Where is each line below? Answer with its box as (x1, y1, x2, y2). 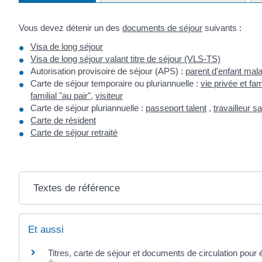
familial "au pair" (30, 90, 91, 101)
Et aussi (28, 223, 64, 235)
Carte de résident (30, 115, 96, 125)
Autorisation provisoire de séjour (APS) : (30, 65, 185, 76)
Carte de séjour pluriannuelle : (30, 102, 143, 113)
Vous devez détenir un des (19, 23, 122, 33)
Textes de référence (33, 182, 120, 194)
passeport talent (146, 102, 206, 113)
